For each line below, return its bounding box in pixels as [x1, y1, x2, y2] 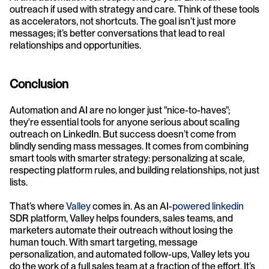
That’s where [10, 200, 66, 212]
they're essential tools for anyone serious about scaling [10, 116, 240, 128]
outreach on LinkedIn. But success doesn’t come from [10, 128, 236, 140]
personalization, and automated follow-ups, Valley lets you [10, 248, 250, 260]
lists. [10, 176, 28, 188]
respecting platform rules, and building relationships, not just [10, 164, 259, 176]
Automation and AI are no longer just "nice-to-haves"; [10, 104, 230, 116]
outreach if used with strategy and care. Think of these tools [10, 3, 259, 15]
